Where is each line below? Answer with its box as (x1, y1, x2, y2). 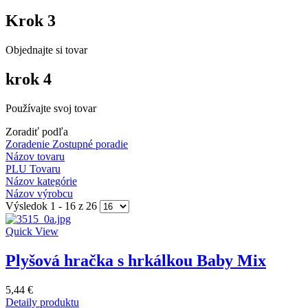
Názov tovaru (5, 150, 65, 162)
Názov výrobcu (5, 187, 73, 199)
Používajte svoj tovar (5, 102, 96, 114)
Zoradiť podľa (5, 125, 68, 137)
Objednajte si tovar (5, 44, 87, 56)
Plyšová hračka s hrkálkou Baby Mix (5, 251, 266, 269)
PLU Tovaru (5, 162, 60, 175)
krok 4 (5, 70, 52, 89)
